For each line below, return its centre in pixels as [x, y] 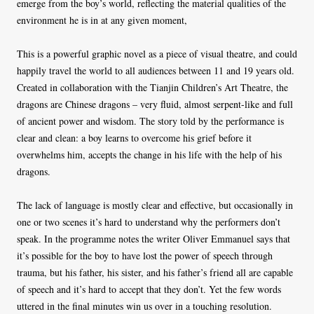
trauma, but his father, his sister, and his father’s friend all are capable [155, 272]
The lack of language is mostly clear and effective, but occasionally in [155, 205]
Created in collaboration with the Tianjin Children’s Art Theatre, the [152, 87]
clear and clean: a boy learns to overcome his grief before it [134, 138]
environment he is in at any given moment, [102, 20]
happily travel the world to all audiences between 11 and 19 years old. [156, 70]
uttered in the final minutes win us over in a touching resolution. [144, 306]
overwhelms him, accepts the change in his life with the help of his [149, 155]
